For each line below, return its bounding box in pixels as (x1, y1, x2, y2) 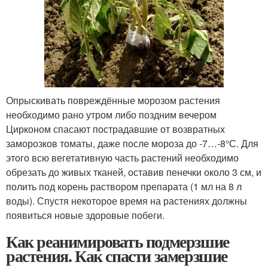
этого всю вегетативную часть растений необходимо (6, 150, 239, 165)
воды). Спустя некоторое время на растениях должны (6, 193, 247, 208)
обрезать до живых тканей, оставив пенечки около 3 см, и (6, 165, 261, 179)
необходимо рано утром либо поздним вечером (6, 107, 217, 121)
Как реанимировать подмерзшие (6, 229, 229, 254)
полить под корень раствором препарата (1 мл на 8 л (6, 179, 242, 193)
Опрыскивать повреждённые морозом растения (6, 93, 220, 107)
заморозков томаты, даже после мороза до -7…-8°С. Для (6, 136, 258, 150)
